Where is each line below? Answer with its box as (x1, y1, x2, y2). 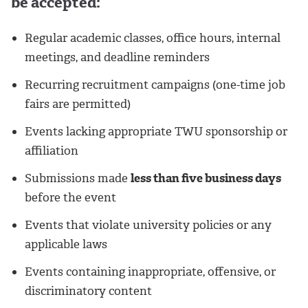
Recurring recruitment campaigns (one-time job (25, 77, 285, 93)
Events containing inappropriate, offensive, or (25, 264, 276, 280)
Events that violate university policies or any (25, 217, 272, 233)
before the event (25, 190, 116, 206)
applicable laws (25, 236, 107, 252)
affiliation (25, 143, 78, 159)
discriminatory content (25, 283, 152, 299)
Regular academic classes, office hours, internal (25, 30, 280, 46)
